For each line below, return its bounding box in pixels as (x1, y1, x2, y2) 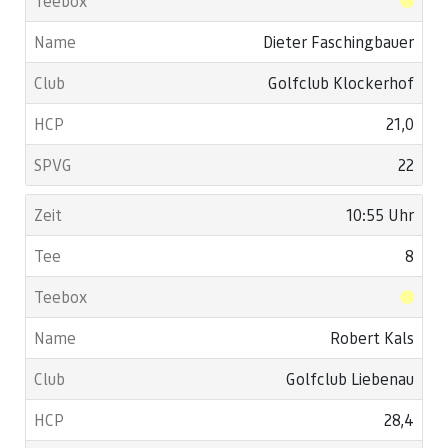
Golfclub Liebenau (286, 368, 414, 389)
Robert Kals (330, 327, 414, 348)
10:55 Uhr (346, 204, 414, 225)
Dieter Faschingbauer (263, 31, 414, 52)
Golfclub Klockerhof (268, 72, 414, 93)
